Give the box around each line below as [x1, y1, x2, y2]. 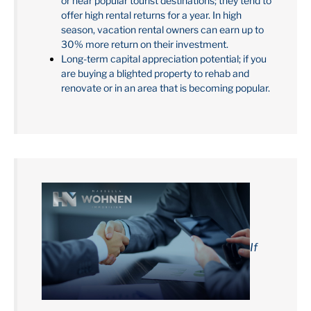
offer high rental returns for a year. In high [61, 8, 242, 21]
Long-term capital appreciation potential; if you [61, 52, 267, 65]
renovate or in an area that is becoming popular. [61, 81, 270, 94]
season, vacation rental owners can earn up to [61, 23, 264, 35]
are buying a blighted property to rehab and [61, 67, 249, 79]
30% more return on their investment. [61, 37, 228, 50]
